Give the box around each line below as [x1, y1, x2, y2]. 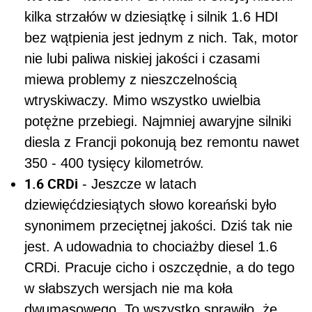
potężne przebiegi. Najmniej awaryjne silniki [24, 114, 291, 130]
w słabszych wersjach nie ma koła [24, 281, 233, 297]
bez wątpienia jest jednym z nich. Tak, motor [24, 30, 298, 46]
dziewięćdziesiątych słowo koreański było [24, 197, 276, 213]
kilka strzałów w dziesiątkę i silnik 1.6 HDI [24, 9, 279, 25]
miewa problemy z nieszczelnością [24, 72, 237, 88]
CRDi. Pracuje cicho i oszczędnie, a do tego [24, 260, 295, 276]
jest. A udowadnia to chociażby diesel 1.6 [24, 239, 277, 255]
